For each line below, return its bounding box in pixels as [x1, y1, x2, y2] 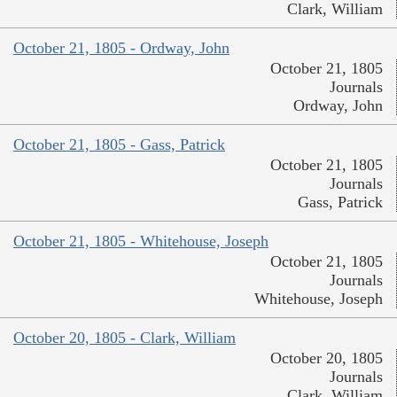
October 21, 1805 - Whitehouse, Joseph [13, 232, 269, 251]
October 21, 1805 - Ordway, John [13, 39, 230, 58]
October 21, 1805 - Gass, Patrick [13, 136, 225, 154]
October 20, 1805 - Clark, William [13, 329, 236, 347]
